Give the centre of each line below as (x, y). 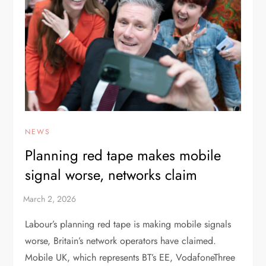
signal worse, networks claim (111, 175)
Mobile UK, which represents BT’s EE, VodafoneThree (130, 258)
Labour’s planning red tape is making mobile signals (128, 224)
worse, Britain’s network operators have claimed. (121, 241)
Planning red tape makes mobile (123, 156)
